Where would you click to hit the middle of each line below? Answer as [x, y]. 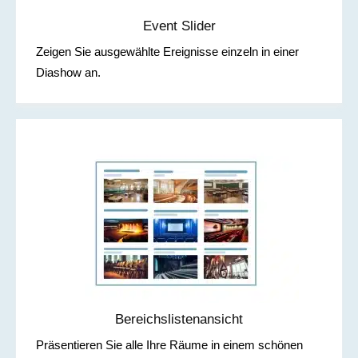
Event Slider [179, 26]
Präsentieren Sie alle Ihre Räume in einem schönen [169, 345]
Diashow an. [68, 73]
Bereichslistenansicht [179, 320]
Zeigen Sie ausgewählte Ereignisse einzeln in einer [167, 52]
